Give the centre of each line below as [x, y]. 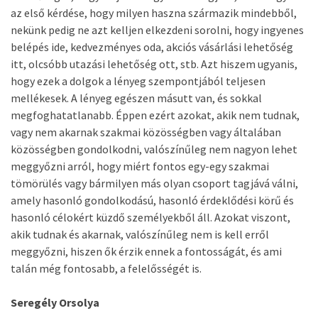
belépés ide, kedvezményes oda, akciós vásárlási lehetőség [152, 47]
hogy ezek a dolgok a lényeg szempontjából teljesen [138, 81]
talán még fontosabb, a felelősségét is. [106, 268]
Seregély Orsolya [55, 302]
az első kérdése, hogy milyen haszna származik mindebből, [154, 13]
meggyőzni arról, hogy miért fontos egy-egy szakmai [140, 166]
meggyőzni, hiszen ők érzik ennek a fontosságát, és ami [146, 251]
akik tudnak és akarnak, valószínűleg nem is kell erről [140, 234]
